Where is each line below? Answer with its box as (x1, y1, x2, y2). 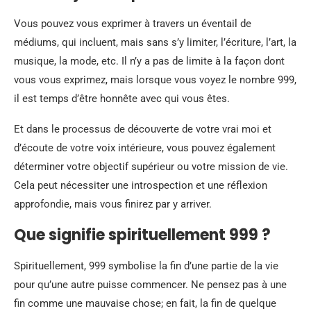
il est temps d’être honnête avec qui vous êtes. (14, 92, 230, 106)
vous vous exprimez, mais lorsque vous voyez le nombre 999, (14, 74, 296, 87)
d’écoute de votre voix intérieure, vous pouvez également (14, 142, 276, 155)
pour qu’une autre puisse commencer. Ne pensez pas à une (14, 278, 287, 292)
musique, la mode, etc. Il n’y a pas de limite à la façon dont (14, 55, 285, 68)
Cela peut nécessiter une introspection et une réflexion (14, 179, 267, 192)
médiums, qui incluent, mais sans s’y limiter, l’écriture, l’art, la (14, 36, 296, 49)
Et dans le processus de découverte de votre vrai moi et (14, 123, 271, 136)
